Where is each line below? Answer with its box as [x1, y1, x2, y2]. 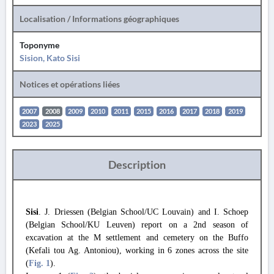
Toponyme [20, 40, 59, 50]
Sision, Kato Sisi [20, 53, 80, 63]
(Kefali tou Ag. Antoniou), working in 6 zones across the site [26, 246, 248, 255]
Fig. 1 [29, 259, 50, 268]
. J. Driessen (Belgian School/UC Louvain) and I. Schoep [39, 207, 248, 217]
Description [108, 158, 166, 171]
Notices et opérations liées [20, 79, 120, 89]
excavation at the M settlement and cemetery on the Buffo [26, 233, 248, 242]
